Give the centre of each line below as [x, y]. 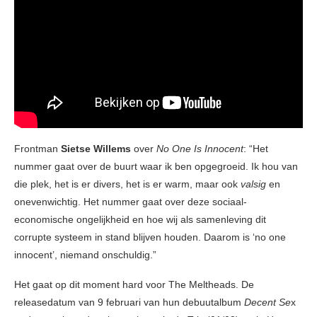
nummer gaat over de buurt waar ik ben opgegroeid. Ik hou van [156, 166]
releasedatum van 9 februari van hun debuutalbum [129, 302]
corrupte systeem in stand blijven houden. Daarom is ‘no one [150, 237]
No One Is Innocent [200, 148]
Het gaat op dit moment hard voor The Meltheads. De [134, 284]
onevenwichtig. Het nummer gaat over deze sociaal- [131, 201]
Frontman [38, 148]
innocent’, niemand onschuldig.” [85, 254]
